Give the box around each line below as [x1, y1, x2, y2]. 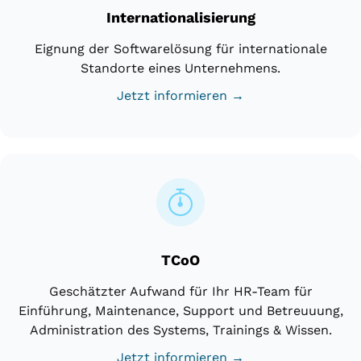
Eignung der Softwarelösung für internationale [34, 40, 327, 56]
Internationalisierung [106, 8, 255, 26]
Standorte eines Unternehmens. [81, 60, 280, 76]
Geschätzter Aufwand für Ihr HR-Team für [48, 283, 313, 299]
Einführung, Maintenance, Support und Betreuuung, [18, 302, 343, 318]
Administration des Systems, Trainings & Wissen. [29, 322, 332, 338]
